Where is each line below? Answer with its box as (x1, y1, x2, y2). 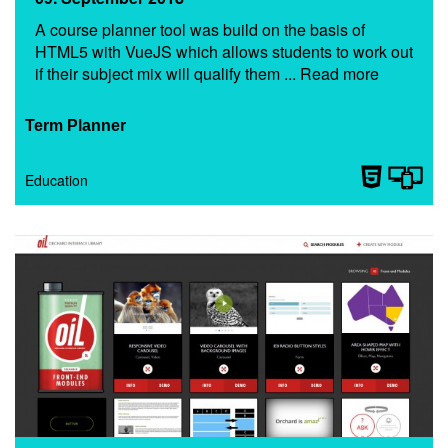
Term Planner (25, 116, 126, 134)
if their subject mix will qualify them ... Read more (35, 61, 379, 85)
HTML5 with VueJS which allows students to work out (35, 39, 413, 63)
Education (25, 169, 88, 190)
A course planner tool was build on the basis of (35, 17, 365, 41)
